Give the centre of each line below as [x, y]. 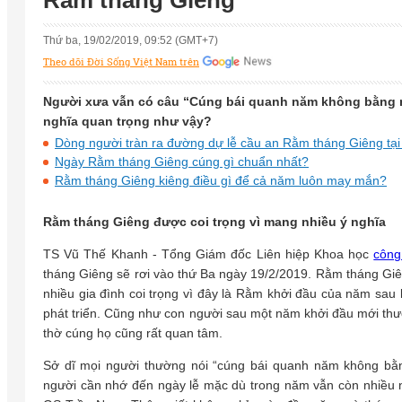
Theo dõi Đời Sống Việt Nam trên [121, 62]
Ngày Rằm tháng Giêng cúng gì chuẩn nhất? [182, 162]
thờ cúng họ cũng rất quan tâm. [133, 333]
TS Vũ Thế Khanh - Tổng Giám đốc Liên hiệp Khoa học [209, 254]
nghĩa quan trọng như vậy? [127, 122]
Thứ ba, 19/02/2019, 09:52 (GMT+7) [131, 41]
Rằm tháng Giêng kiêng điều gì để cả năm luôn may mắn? [221, 181]
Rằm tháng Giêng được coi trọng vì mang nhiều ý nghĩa [214, 222]
